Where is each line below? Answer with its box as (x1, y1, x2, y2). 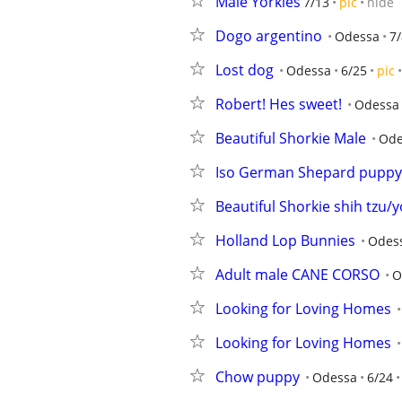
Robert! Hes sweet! (215, 94, 342, 114)
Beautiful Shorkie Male (215, 128, 366, 148)
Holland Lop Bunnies (215, 231, 355, 250)
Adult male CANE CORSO (215, 265, 380, 284)
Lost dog (215, 60, 274, 80)
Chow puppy (215, 367, 300, 387)
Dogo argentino (215, 26, 322, 46)
